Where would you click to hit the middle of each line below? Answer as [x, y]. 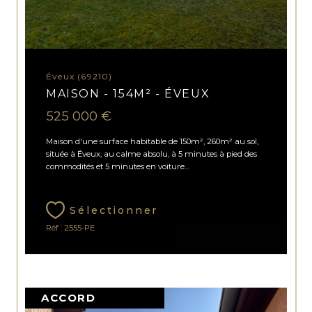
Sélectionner [114, 211]
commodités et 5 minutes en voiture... [118, 167]
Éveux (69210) [83, 76]
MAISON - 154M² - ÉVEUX [128, 93]
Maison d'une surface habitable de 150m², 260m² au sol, [153, 142]
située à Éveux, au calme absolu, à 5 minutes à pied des [152, 154]
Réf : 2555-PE [71, 228]
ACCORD [69, 297]
